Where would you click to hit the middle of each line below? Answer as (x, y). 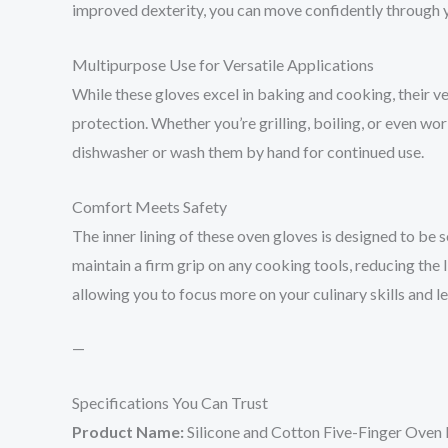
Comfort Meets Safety (149, 206)
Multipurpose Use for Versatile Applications (223, 64)
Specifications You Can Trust (170, 402)
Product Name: (128, 431)
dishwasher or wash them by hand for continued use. (248, 151)
